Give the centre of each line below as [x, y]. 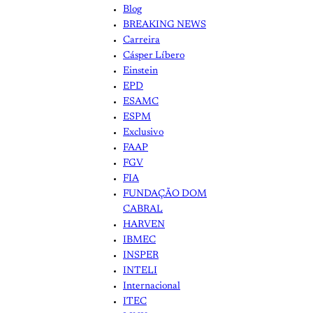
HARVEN [144, 225]
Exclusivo [143, 133]
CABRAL [143, 210]
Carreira [141, 41]
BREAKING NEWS [165, 26]
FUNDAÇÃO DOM [165, 195]
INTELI [140, 271]
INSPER [141, 256]
